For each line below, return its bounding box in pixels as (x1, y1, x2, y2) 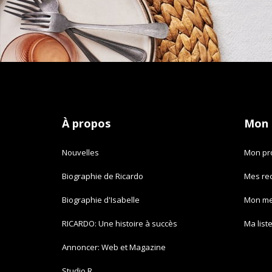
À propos (62, 116, 110, 131)
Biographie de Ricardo (62, 171, 143, 182)
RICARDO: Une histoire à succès (62, 218, 177, 229)
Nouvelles (62, 147, 99, 158)
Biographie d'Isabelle (62, 194, 140, 205)
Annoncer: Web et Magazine (62, 242, 166, 253)
